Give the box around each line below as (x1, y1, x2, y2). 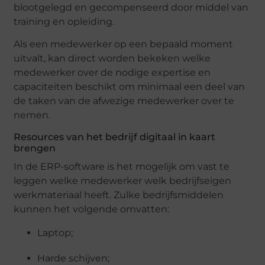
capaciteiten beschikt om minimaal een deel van (14, 81, 245, 93)
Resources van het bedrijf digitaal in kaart (14, 131, 216, 143)
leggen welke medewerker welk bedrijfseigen (14, 175, 232, 187)
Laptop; (37, 227, 73, 239)
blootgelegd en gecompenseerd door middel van (14, 1, 249, 13)
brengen (14, 143, 56, 154)
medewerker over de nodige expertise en (14, 67, 211, 79)
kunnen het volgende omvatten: (14, 203, 170, 215)
